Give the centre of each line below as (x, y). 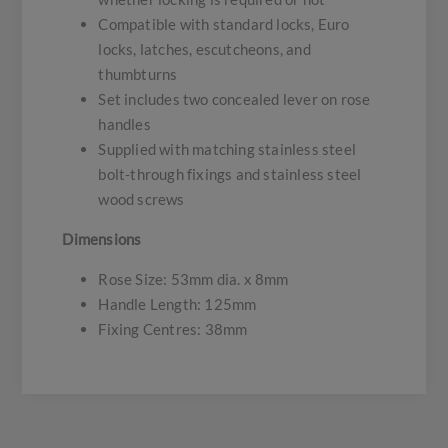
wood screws (141, 199)
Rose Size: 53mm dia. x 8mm (193, 279)
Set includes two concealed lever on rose (234, 99)
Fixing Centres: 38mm (173, 329)
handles (124, 124)
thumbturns (138, 74)
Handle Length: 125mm (177, 304)
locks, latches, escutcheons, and (204, 49)
